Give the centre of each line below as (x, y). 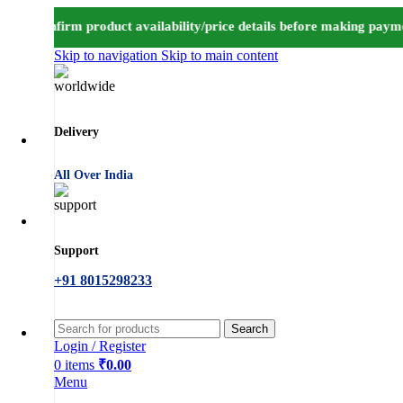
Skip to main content (219, 55)
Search (250, 328)
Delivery (76, 131)
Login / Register (100, 345)
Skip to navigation (107, 55)
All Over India (94, 175)
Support (76, 250)
